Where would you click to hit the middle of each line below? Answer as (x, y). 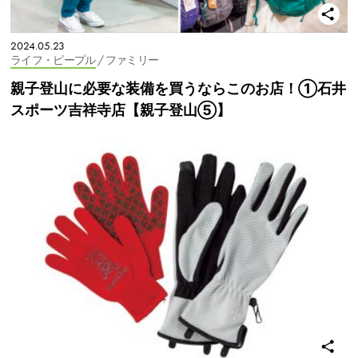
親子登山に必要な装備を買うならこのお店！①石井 (178, 88)
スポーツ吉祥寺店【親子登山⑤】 (121, 109)
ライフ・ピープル (53, 60)
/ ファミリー (128, 60)
